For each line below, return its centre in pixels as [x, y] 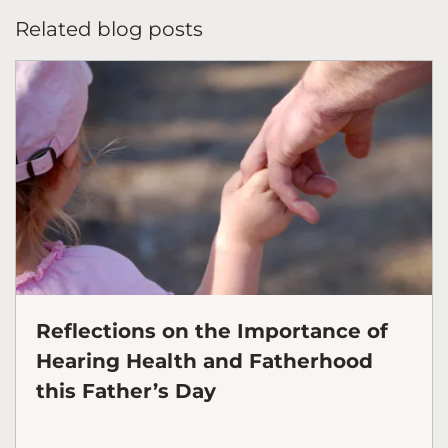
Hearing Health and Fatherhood [204, 360]
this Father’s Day [126, 390]
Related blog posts [109, 29]
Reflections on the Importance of [212, 330]
